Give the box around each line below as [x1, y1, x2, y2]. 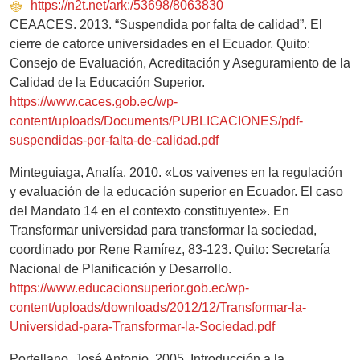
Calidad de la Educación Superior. [10, 76, 205, 90]
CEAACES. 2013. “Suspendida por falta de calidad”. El [10, 18, 322, 32]
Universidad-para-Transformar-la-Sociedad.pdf [10, 320, 275, 334]
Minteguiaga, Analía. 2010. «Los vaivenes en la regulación [10, 166, 342, 180]
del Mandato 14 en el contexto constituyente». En [10, 204, 289, 219]
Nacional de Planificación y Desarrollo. [10, 262, 231, 276]
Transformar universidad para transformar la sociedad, [10, 223, 317, 238]
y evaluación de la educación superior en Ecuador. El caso [10, 185, 343, 199]
